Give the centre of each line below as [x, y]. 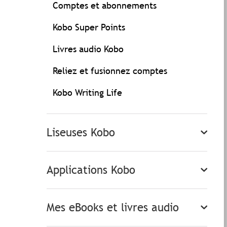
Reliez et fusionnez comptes [110, 71]
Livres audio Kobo [88, 49]
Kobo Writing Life [87, 92]
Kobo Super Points [89, 27]
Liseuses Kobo [81, 133]
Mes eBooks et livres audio [113, 207]
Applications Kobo [91, 170]
